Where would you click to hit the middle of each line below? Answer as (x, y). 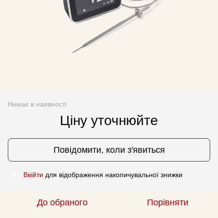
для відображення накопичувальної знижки (113, 174)
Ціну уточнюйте (109, 120)
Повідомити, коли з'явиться (109, 150)
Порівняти (167, 202)
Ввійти (33, 174)
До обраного (62, 202)
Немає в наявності (37, 104)
